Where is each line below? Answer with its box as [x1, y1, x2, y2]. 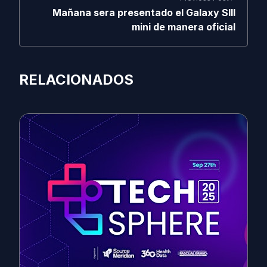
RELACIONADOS [19, 71, 133, 88]
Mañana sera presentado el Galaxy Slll [52, 7, 235, 18]
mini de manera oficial [132, 21, 235, 33]
